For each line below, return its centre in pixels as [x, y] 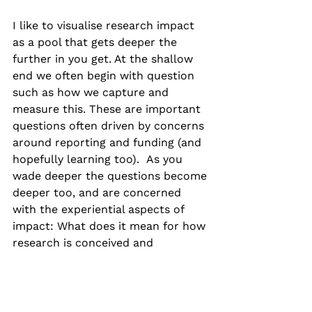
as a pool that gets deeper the [96, 42]
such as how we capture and [92, 92]
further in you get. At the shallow [104, 58]
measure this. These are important [108, 109]
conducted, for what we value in [102, 259]
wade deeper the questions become [111, 175]
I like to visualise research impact [105, 25]
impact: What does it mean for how [111, 226]
